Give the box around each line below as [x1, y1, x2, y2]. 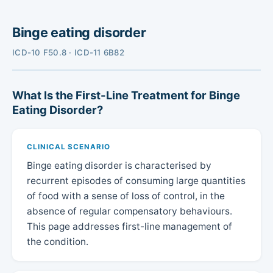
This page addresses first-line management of [27, 220, 232, 232]
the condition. [27, 235, 88, 247]
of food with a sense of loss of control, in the [27, 190, 225, 202]
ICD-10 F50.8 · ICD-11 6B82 [12, 47, 124, 57]
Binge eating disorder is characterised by [27, 159, 211, 171]
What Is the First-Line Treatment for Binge [12, 88, 240, 102]
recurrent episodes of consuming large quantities [27, 174, 246, 186]
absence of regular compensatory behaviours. [27, 205, 232, 217]
